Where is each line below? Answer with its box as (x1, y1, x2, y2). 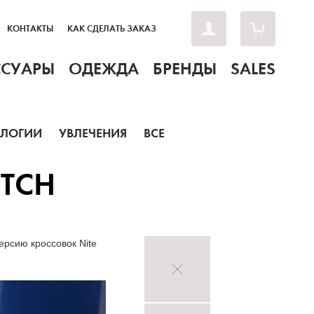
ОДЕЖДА (69, 59, 139, 78)
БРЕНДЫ (153, 59, 217, 78)
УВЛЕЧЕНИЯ (59, 125, 127, 141)
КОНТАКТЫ (7, 23, 53, 34)
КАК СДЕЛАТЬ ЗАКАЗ (67, 23, 156, 34)
